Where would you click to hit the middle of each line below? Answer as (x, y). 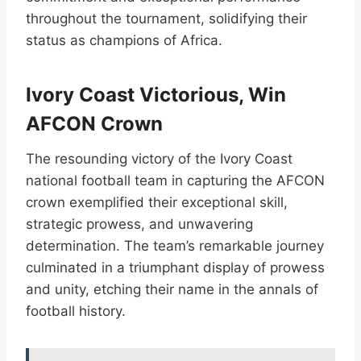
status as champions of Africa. (124, 40)
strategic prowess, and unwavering (139, 224)
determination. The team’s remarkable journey (175, 245)
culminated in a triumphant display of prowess (175, 267)
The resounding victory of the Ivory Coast (159, 158)
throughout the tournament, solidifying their (166, 18)
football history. (76, 311)
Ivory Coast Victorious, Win (156, 94)
